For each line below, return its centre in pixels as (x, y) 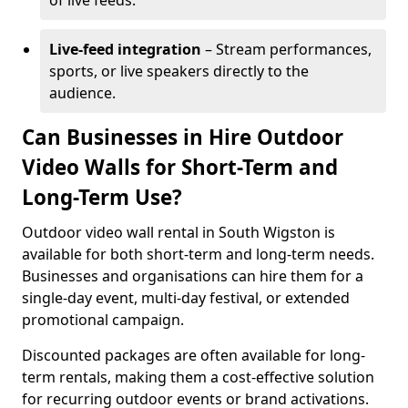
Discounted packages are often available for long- (194, 355)
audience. (82, 93)
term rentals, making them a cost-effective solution (198, 377)
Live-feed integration (125, 49)
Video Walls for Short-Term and (180, 167)
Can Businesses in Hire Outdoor (183, 137)
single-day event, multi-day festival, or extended (186, 298)
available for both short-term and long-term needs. (198, 254)
